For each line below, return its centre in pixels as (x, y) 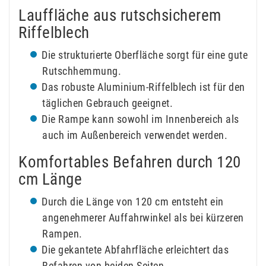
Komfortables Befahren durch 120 (130, 162)
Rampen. (62, 233)
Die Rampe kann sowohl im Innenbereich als (140, 119)
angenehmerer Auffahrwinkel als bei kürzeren (143, 217)
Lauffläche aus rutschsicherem (120, 15)
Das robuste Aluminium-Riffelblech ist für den (143, 87)
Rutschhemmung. (82, 71)
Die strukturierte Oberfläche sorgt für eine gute (145, 55)
